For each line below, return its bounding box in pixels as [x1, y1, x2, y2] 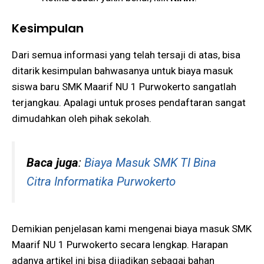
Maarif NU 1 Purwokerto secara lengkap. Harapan [12, 238, 228, 250]
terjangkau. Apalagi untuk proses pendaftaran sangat [12, 96, 246, 108]
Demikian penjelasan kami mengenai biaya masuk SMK [12, 222, 252, 235]
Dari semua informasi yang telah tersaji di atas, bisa [12, 48, 240, 61]
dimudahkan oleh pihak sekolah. [12, 112, 151, 124]
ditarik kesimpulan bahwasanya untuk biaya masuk [12, 64, 233, 77]
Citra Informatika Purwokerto [27, 174, 176, 189]
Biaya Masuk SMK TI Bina [84, 156, 216, 170]
